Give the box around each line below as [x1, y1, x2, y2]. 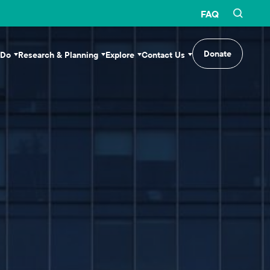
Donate [203, 48, 231, 59]
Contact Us [141, 49, 185, 60]
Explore [105, 49, 134, 60]
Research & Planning [17, 49, 98, 60]
